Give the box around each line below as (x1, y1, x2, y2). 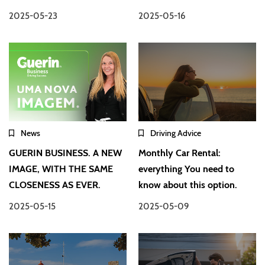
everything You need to (138, 163, 235, 175)
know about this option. (138, 179, 238, 191)
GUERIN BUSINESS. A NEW (9, 147, 122, 159)
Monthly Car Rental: (138, 147, 221, 159)
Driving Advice (150, 128, 202, 139)
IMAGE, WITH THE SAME (9, 163, 113, 175)
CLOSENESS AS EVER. (9, 179, 101, 191)
